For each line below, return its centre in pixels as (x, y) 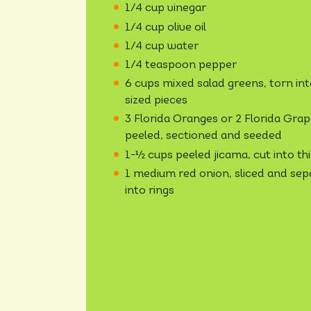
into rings (150, 191)
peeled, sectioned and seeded (203, 136)
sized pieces (156, 101)
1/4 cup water (162, 46)
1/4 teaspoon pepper (181, 66)
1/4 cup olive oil (166, 27)
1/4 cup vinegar (166, 9)
